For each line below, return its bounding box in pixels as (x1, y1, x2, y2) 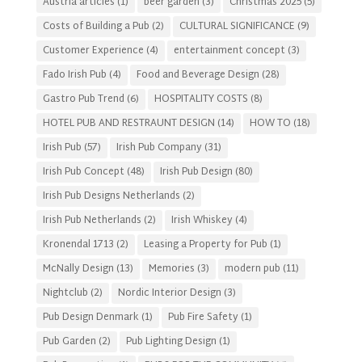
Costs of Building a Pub (42, 17, 149, 36)
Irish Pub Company (116, 138, 202, 157)
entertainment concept (173, 41, 285, 60)
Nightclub (42, 284, 88, 302)
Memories (148, 259, 195, 278)
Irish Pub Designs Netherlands (42, 187, 180, 205)
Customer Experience (42, 41, 144, 60)
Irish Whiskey (170, 211, 233, 229)
